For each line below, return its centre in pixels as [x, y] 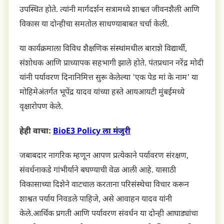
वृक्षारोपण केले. [41, 107]
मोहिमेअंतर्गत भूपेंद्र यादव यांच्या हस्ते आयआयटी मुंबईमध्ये [102, 93]
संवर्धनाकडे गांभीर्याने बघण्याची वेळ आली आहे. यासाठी [98, 171]
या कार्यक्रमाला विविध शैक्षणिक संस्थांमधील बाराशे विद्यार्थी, [103, 49]
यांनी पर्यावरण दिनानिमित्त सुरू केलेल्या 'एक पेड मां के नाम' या [109, 78]
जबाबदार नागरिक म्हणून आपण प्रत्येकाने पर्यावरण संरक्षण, [104, 156]
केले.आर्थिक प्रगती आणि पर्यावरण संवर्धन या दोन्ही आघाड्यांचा [109, 214]
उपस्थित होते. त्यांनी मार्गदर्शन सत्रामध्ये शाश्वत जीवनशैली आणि [109, 10]
